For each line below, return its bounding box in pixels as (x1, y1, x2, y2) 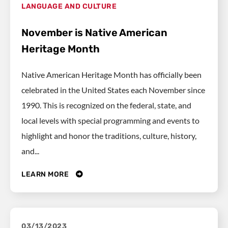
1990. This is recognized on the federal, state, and (21, 100, 191, 110)
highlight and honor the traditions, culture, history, (21, 130, 196, 140)
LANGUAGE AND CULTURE (21, 2, 117, 11)
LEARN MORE (21, 170, 71, 179)
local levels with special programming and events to (21, 115, 199, 125)
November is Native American (21, 26, 167, 39)
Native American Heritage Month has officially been (21, 69, 202, 79)
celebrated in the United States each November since (21, 84, 205, 95)
